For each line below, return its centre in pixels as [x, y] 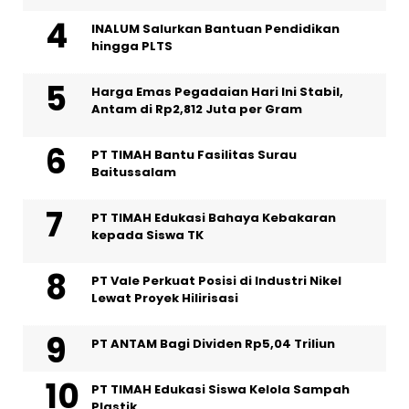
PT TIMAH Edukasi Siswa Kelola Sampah [220, 389]
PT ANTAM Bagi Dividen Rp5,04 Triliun [213, 343]
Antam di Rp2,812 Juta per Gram [197, 109]
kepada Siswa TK [147, 235]
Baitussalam [134, 172]
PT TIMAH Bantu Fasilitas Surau [194, 154]
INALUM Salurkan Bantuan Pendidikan [215, 28]
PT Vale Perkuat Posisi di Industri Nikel [216, 280]
